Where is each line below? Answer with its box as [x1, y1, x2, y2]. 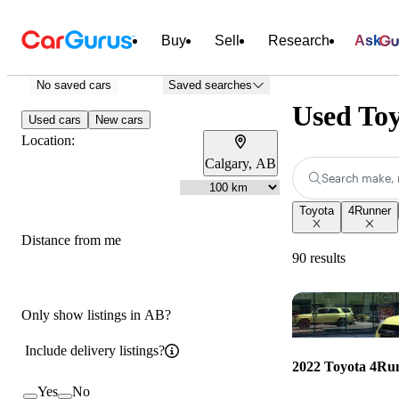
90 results [292, 249, 346, 265]
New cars [95, 113, 143, 126]
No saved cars [37, 78, 112, 92]
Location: [21, 133, 75, 148]
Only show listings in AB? [21, 307, 171, 322]
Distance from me [21, 232, 121, 248]
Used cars [28, 113, 81, 126]
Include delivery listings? [25, 343, 165, 358]
